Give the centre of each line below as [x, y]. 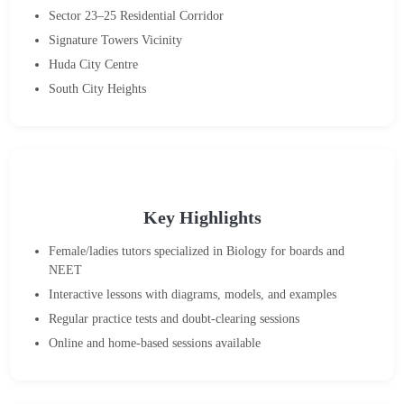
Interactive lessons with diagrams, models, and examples [193, 294]
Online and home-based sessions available [155, 343]
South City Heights [98, 88]
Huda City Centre [94, 64]
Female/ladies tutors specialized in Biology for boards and [197, 251]
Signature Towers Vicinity [116, 40]
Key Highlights [202, 218]
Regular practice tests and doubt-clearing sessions [174, 318]
